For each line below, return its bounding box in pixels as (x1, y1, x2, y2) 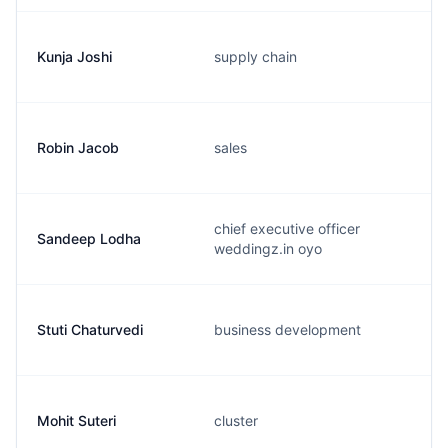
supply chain (214, 48, 297, 65)
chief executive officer (214, 220, 360, 237)
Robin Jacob (37, 139, 119, 156)
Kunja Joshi (37, 48, 112, 65)
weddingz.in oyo (214, 240, 322, 257)
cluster (214, 412, 258, 429)
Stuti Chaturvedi (37, 321, 143, 338)
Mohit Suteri (37, 412, 116, 429)
